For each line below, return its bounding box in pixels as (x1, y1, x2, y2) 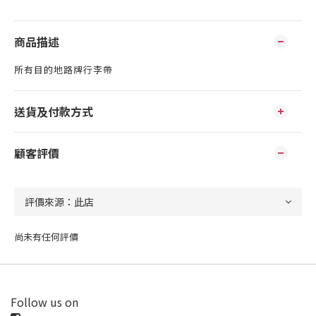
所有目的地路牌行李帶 (14, 63, 113, 76)
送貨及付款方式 (14, 103, 93, 120)
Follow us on (11, 293, 78, 310)
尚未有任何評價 (14, 230, 78, 243)
